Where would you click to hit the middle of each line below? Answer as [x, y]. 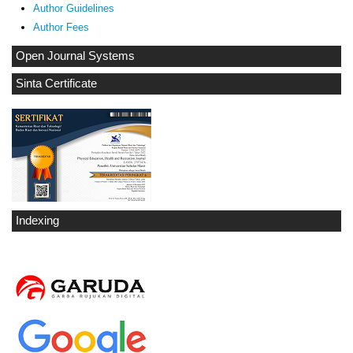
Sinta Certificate [56, 83]
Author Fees [61, 27]
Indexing [37, 220]
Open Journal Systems [75, 56]
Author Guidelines [73, 8]
